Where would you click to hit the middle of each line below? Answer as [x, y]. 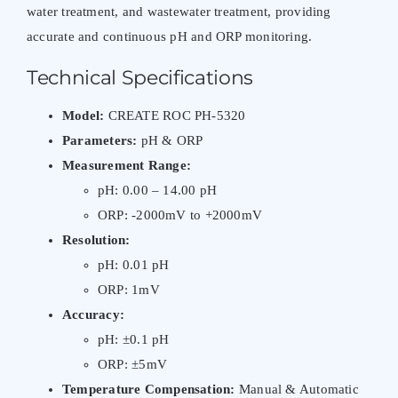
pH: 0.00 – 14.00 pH [157, 190]
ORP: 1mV [128, 289]
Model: [83, 115]
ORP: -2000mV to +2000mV [180, 215]
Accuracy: [93, 314]
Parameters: [99, 140]
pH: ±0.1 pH [133, 339]
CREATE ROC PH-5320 [175, 115]
